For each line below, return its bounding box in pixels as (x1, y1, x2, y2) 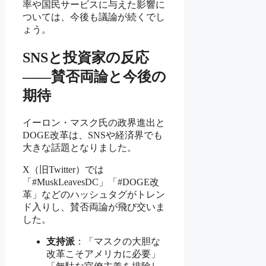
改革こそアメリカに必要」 (46, 248, 160, 259)
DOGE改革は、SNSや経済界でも (23, 129, 163, 140)
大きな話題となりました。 (23, 142, 137, 153)
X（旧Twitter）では (23, 164, 104, 175)
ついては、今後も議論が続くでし (23, 11, 165, 22)
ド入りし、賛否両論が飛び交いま (23, 201, 165, 212)
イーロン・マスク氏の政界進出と (23, 117, 165, 128)
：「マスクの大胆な (75, 236, 160, 246)
